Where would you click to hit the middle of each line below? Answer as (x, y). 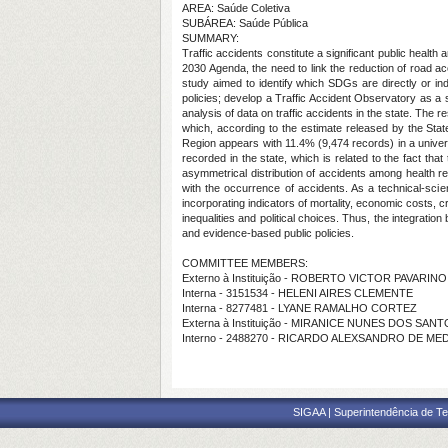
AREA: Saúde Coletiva (236, 8)
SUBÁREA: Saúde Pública (245, 23)
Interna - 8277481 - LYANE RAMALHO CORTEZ (299, 308)
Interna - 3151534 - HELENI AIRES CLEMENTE (297, 293)
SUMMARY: (210, 38)
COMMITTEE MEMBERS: (245, 263)
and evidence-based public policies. (268, 233)
